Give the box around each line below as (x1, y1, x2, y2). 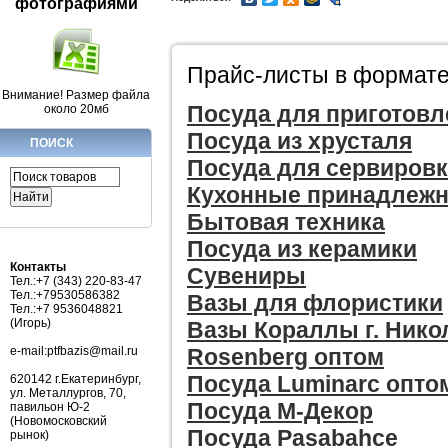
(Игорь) (10, 315, 51, 330)
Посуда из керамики (187, 236, 417, 262)
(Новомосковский (10, 413, 107, 428)
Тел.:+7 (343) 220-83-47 (10, 273, 142, 288)
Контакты (10, 259, 66, 274)
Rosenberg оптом (187, 344, 384, 370)
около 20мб (43, 101, 109, 116)
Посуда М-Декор (187, 398, 373, 424)
